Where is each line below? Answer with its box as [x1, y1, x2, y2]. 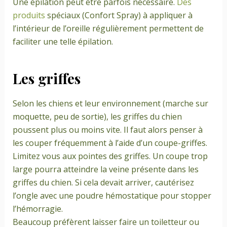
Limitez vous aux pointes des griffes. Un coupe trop [12, 150, 208, 162]
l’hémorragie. [12, 203, 63, 215]
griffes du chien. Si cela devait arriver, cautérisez [12, 177, 194, 188]
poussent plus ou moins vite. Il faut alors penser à [12, 124, 203, 136]
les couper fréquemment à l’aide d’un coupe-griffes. [12, 137, 207, 149]
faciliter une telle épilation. [12, 35, 113, 47]
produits [12, 9, 45, 21]
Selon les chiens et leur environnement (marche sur [12, 98, 208, 109]
